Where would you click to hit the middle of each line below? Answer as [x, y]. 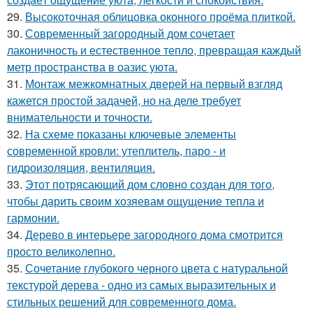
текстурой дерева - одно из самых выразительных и [141, 285]
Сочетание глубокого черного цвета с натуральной [156, 268]
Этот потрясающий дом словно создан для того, [150, 184]
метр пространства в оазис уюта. [92, 67]
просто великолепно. [61, 252]
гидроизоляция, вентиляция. [81, 168]
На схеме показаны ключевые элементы [131, 134]
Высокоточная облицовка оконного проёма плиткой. [160, 17]
